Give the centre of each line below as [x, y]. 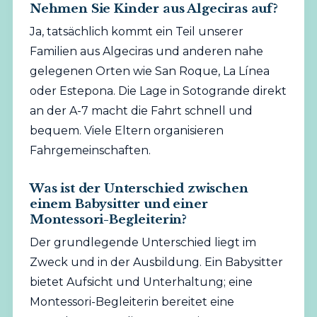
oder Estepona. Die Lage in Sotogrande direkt [158, 91]
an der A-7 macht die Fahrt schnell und [141, 110]
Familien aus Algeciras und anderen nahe [146, 51]
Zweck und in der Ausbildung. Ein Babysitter [156, 262]
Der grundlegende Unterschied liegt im [143, 242]
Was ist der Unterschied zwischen [139, 188]
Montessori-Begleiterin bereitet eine [132, 301]
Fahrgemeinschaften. [90, 150]
